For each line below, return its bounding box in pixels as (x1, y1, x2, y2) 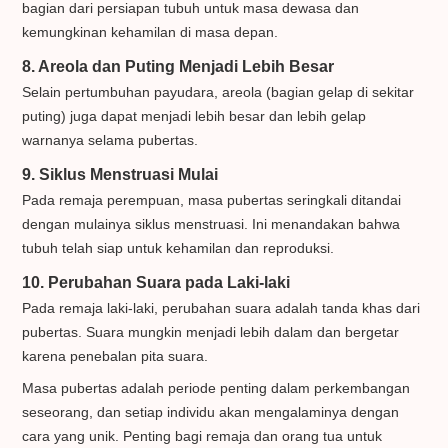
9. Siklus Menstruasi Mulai (22, 165, 219, 184)
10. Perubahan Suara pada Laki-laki (22, 273, 291, 292)
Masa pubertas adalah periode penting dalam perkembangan (22, 380, 411, 397)
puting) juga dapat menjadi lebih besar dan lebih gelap (22, 108, 367, 125)
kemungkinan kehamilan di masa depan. (22, 24, 279, 41)
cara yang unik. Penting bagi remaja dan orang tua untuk (22, 428, 383, 445)
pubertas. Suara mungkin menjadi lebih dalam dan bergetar (22, 324, 400, 341)
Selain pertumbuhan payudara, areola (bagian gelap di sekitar (22, 84, 415, 101)
